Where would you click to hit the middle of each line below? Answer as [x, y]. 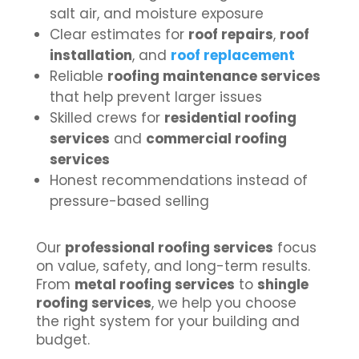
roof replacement [232, 56]
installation [91, 56]
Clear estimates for [119, 35]
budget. [63, 340]
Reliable [78, 77]
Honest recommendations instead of [178, 181]
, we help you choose [224, 303]
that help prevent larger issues [155, 97]
